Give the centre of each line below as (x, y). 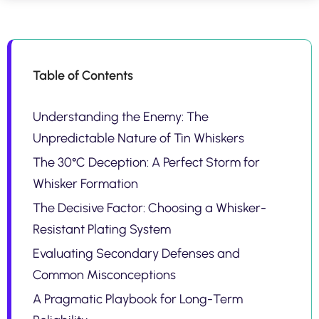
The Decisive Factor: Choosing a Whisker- (150, 208)
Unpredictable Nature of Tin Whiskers (138, 138)
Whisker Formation (85, 183)
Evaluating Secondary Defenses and (136, 253)
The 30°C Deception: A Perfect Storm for (146, 162)
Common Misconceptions (104, 274)
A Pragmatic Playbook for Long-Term (138, 299)
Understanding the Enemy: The (121, 116)
